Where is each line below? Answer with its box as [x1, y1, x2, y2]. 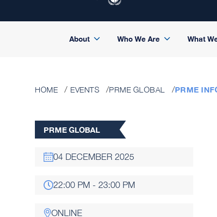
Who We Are [117, 34, 160, 43]
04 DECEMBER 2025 [53, 152, 134, 162]
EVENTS [70, 85, 99, 94]
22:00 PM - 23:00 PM [53, 180, 135, 190]
